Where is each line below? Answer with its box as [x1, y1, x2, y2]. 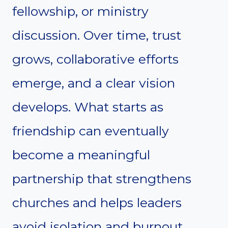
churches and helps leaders [12, 194, 182, 210]
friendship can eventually [12, 123, 169, 138]
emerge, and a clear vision [12, 75, 175, 91]
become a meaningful [12, 147, 150, 162]
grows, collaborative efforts [12, 51, 179, 67]
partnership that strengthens [12, 170, 191, 186]
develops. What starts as [12, 99, 163, 115]
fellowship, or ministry [12, 3, 149, 19]
